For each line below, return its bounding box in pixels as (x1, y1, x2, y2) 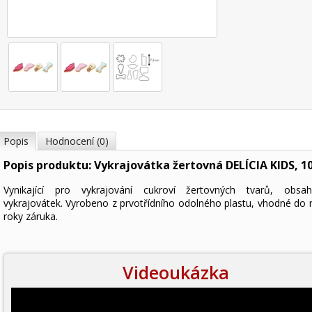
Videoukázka (123, 260, 229, 284)
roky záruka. (3, 210, 58, 223)
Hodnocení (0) (45, 134, 109, 148)
